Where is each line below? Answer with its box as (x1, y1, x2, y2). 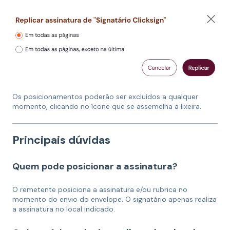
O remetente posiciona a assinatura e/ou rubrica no (12, 185, 187, 195)
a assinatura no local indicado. (12, 204, 115, 214)
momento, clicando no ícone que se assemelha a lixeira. (12, 102, 201, 111)
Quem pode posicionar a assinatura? (12, 160, 178, 172)
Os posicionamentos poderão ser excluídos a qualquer (12, 92, 198, 102)
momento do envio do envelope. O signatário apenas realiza (12, 195, 217, 204)
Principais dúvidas (12, 132, 110, 147)
